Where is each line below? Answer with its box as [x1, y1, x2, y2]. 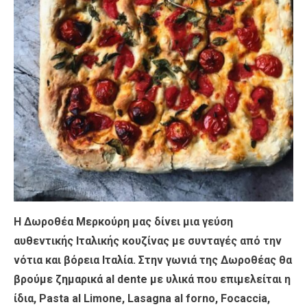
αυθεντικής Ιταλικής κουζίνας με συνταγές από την [14, 234, 282, 247]
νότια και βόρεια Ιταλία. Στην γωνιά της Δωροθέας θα [14, 253, 292, 267]
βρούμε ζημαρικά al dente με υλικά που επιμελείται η [14, 272, 291, 286]
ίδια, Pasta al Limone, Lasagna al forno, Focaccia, [14, 291, 270, 305]
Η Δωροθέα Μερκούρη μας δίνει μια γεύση [14, 214, 233, 228]
